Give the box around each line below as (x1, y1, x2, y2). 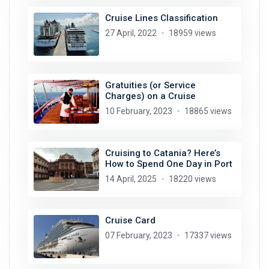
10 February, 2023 (104, 106, 172, 116)
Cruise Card (104, 215, 156, 226)
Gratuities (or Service (104, 80, 196, 91)
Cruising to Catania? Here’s (104, 147, 220, 159)
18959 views (168, 28, 216, 38)
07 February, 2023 (104, 231, 172, 240)
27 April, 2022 (104, 28, 157, 38)
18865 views (184, 106, 232, 116)
